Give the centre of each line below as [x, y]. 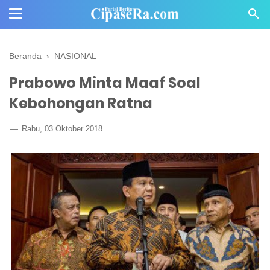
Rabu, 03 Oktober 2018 [61, 129]
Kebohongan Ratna [81, 103]
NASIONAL [75, 56]
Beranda [25, 56]
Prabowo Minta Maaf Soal [105, 83]
